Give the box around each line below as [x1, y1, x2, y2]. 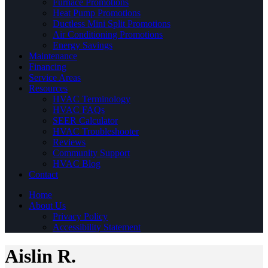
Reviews [53, 136, 86, 147]
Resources [29, 83, 68, 93]
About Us [29, 200, 66, 211]
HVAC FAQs [53, 104, 105, 115]
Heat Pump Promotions [53, 7, 141, 18]
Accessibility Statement [53, 221, 141, 232]
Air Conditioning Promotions [53, 29, 163, 39]
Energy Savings [53, 39, 112, 50]
